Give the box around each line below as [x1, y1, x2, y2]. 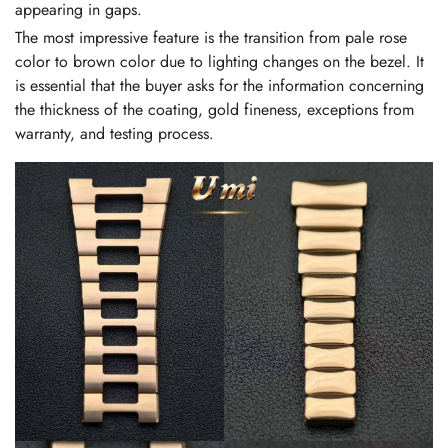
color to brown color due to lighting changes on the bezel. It [15, 50, 424, 74]
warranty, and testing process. [15, 122, 214, 146]
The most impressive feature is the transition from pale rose [15, 26, 407, 50]
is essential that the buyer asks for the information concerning [15, 74, 424, 98]
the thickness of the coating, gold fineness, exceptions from [15, 98, 414, 122]
